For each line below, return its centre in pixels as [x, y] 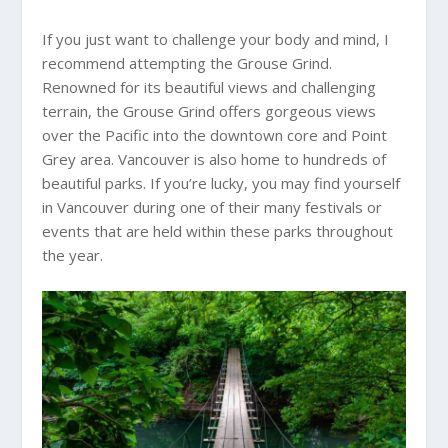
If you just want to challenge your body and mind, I [216, 39]
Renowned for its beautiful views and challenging [209, 87]
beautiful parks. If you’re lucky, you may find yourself [221, 183]
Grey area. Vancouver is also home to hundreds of [214, 159]
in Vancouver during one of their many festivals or [212, 207]
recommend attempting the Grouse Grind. [187, 63]
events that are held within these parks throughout [218, 231]
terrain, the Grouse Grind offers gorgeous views [209, 111]
